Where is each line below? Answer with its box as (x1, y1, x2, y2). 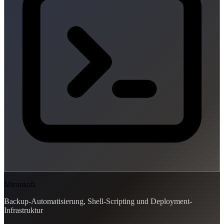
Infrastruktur (4, 205, 43, 214)
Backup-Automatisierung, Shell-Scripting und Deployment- (4, 196, 192, 205)
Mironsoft (4, 179, 35, 188)
